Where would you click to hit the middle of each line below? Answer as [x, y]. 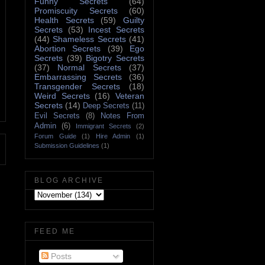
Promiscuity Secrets [76, 10]
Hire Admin [113, 136]
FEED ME [55, 231]
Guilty [134, 20]
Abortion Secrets [68, 48]
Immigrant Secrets [104, 126]
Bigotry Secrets [115, 58]
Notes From [122, 116]
